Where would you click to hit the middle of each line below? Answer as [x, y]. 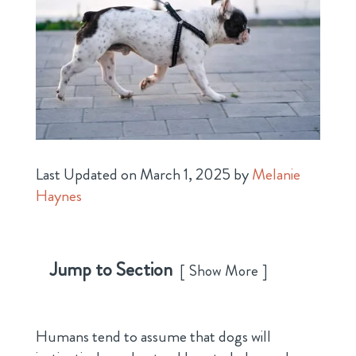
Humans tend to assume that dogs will [153, 336]
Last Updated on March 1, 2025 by [143, 174]
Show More [223, 270]
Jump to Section [111, 269]
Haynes [58, 195]
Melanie [276, 174]
